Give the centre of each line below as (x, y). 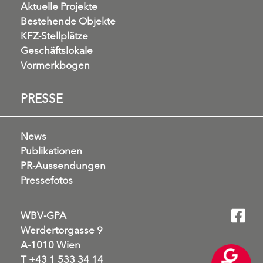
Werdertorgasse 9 (62, 230)
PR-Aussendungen (63, 165)
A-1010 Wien (50, 244)
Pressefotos (47, 180)
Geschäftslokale (57, 50)
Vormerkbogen (55, 65)
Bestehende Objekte (68, 21)
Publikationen (51, 150)
